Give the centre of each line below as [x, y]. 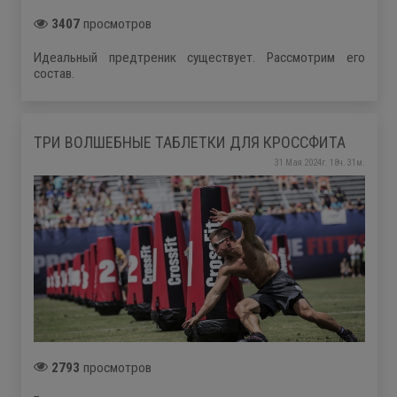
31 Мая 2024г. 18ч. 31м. [319, 162]
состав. [54, 74]
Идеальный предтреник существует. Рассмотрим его [199, 58]
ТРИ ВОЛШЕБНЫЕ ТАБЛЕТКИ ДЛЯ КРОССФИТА [190, 143]
